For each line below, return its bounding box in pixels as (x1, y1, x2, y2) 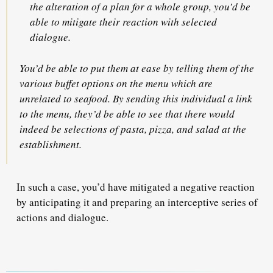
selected (182, 15, 217, 29)
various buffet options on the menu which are (19, 76, 213, 90)
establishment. (19, 136, 85, 151)
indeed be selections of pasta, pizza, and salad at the (19, 121, 246, 136)
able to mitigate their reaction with (30, 15, 182, 29)
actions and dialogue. (16, 210, 112, 225)
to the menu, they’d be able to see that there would (19, 106, 235, 121)
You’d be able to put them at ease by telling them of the (19, 60, 254, 75)
